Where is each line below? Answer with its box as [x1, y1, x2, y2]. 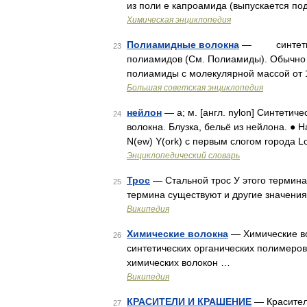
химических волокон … [127, 257, 230, 268]
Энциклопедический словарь [127, 151, 240, 160]
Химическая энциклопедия [127, 15, 231, 25]
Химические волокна [127, 228, 228, 239]
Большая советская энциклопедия [127, 83, 263, 93]
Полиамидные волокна [127, 39, 239, 50]
